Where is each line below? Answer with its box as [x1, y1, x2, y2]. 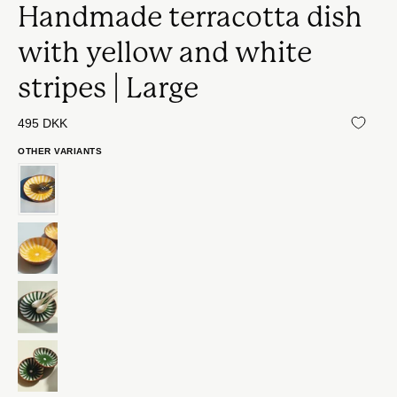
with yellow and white [18, 36, 312, 69]
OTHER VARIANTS [18, 146, 103, 156]
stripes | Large [18, 72, 198, 105]
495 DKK [18, 116, 67, 130]
